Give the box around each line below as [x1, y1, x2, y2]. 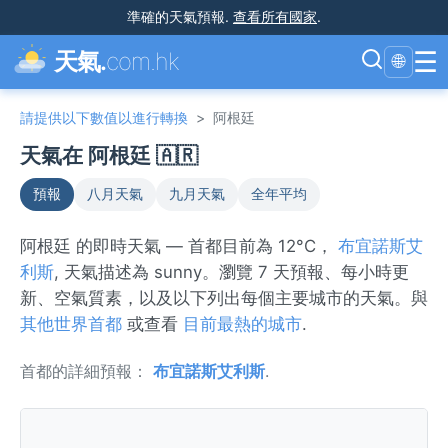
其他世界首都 [20, 314, 122, 334]
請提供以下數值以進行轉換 [20, 109, 188, 126]
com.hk [106, 47, 180, 76]
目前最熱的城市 [183, 314, 302, 334]
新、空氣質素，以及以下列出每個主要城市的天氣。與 [20, 288, 428, 308]
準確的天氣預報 [127, 8, 225, 25]
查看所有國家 [233, 8, 317, 25]
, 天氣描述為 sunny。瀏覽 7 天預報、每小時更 [54, 262, 409, 282]
